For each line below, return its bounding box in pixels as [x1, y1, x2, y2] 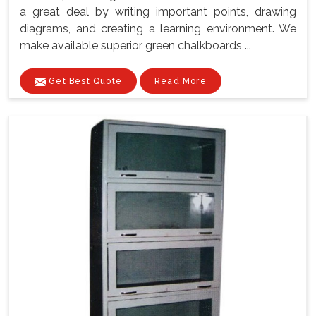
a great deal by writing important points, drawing [20, 5, 296, 19]
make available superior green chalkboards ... [20, 39, 251, 53]
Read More [154, 76, 207, 87]
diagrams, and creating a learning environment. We [20, 22, 296, 36]
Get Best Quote [46, 76, 122, 87]
